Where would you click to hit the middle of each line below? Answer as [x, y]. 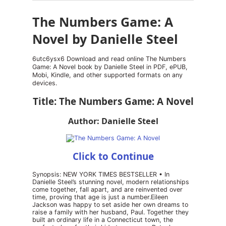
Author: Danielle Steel [113, 121]
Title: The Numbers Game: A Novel [113, 101]
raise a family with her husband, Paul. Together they [110, 212]
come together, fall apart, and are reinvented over [107, 189]
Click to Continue [113, 156]
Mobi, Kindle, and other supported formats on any [107, 75]
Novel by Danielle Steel [105, 39]
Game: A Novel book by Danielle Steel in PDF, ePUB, [110, 67]
